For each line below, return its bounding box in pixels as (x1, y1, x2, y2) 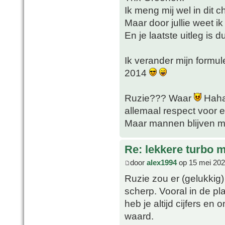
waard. (125, 210, 154, 221)
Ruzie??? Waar (125, 92, 194, 104)
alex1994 (147, 158, 177, 167)
